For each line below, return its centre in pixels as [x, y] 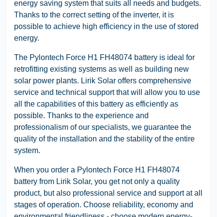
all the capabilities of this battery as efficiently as [96, 104]
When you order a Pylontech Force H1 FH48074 [97, 170]
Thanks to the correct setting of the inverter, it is [94, 15]
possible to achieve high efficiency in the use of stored [106, 26]
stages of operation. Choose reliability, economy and [104, 204]
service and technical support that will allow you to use [107, 92]
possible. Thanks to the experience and [81, 115]
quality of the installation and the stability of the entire [104, 139]
